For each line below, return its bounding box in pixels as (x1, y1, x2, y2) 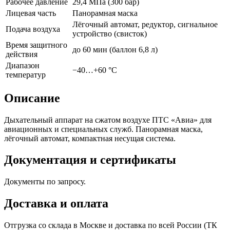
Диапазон (6, 61, 40, 70)
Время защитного (6, 40, 67, 49)
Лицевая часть (6, 8, 56, 17)
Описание (4, 91, 60, 105)
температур (6, 70, 46, 79)
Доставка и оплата (4, 197, 108, 210)
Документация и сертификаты (4, 153, 176, 167)
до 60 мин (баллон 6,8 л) (72, 45, 158, 54)
